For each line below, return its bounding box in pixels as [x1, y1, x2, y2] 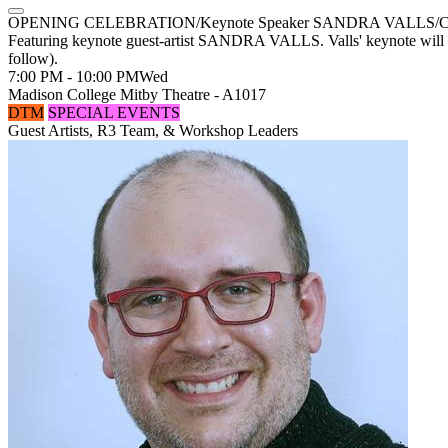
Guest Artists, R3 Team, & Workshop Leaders [8, 122, 298, 139]
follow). [8, 50, 58, 67]
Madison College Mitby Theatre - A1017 [8, 86, 266, 103]
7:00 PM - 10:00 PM [8, 68, 139, 85]
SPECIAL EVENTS [48, 104, 180, 121]
